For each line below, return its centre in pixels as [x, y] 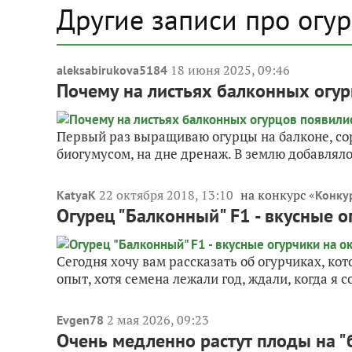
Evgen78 [80, 319]
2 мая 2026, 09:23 [158, 319]
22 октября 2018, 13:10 [168, 194]
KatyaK [76, 194]
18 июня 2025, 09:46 [230, 70]
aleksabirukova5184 [112, 70]
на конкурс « [278, 194]
